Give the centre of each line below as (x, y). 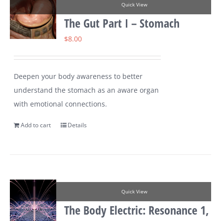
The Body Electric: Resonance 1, (137, 210)
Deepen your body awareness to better (78, 76)
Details (77, 125)
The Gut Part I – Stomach (122, 23)
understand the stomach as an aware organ (87, 90)
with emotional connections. (61, 104)
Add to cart (36, 125)
